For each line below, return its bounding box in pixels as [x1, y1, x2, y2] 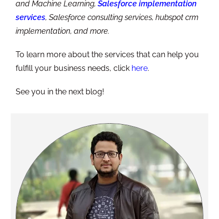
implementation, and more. [16, 26, 110, 36]
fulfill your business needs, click [16, 64, 132, 73]
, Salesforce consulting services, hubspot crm [45, 13, 199, 22]
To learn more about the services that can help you [16, 50, 199, 60]
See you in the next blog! [16, 87, 105, 97]
